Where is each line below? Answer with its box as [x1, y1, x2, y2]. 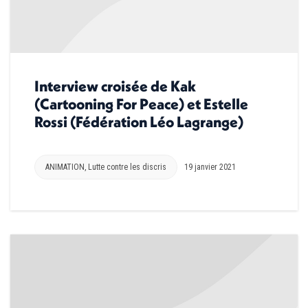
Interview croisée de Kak [34, 76, 196, 96]
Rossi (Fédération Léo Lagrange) [34, 111, 243, 131]
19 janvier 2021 [184, 162, 236, 172]
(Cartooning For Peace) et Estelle [34, 93, 248, 113]
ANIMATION [45, 162, 85, 172]
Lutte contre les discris [88, 162, 166, 172]
